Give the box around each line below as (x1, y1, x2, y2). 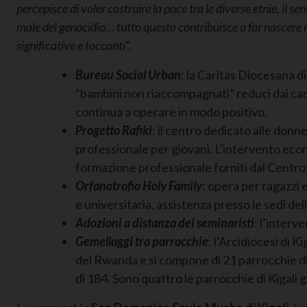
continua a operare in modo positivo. (75, 104, 267, 119)
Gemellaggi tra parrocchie (75, 234, 208, 249)
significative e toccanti (16, 38, 125, 53)
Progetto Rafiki (75, 123, 152, 138)
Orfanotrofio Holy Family (75, 178, 202, 193)
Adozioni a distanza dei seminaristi (75, 215, 254, 230)
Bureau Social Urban (75, 67, 181, 82)
